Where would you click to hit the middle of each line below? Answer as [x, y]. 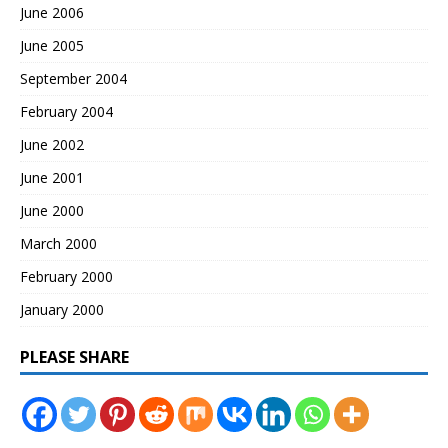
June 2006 [52, 13]
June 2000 [52, 211]
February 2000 [66, 277]
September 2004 [73, 79]
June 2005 [52, 46]
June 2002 [52, 145]
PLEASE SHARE [74, 357]
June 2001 [52, 178]
